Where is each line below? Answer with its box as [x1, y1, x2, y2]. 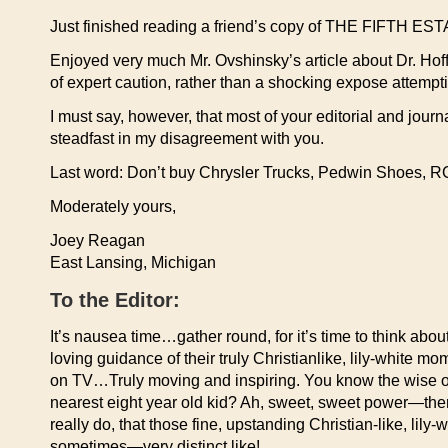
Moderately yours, [50, 198, 176, 215]
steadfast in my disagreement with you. [50, 130, 324, 147]
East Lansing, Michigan [50, 254, 216, 271]
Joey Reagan [50, 232, 145, 249]
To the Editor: [50, 289, 180, 311]
